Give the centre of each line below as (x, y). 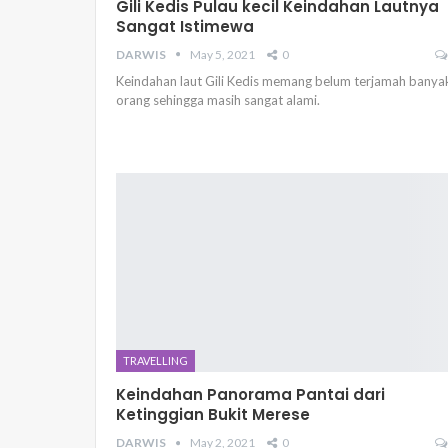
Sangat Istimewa (185, 26)
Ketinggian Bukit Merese (213, 414)
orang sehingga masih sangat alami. (218, 99)
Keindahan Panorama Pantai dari (250, 394)
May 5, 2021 (222, 54)
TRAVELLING (155, 360)
